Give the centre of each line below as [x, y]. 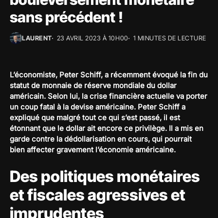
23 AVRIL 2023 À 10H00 [92, 38]
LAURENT [37, 38]
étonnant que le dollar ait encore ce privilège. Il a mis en [107, 128]
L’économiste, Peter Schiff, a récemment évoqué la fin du [109, 75]
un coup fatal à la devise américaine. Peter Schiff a [98, 107]
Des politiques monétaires [105, 176]
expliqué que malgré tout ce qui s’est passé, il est [95, 118]
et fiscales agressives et [98, 195]
